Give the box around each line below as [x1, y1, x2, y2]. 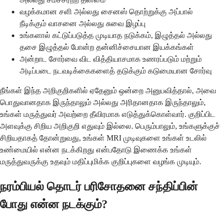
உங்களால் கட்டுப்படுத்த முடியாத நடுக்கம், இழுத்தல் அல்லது [20, 31, 212, 39]
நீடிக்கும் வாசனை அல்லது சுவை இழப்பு [20, 19, 146, 28]
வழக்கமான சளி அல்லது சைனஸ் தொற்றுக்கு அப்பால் [20, 7, 193, 16]
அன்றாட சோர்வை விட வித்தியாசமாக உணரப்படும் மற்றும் [20, 54, 202, 63]
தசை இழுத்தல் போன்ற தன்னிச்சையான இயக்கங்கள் [20, 42, 194, 51]
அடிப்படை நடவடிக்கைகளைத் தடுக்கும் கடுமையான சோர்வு [20, 66, 212, 75]
